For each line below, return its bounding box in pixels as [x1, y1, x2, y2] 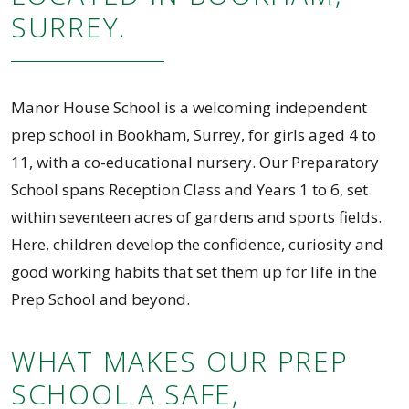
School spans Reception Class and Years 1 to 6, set [11, 179, 368, 200]
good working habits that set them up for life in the [11, 261, 377, 282]
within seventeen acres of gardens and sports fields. [11, 206, 382, 227]
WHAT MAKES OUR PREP [11, 342, 349, 380]
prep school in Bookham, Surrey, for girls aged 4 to [11, 124, 376, 145]
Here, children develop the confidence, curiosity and [11, 234, 383, 255]
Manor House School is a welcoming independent [11, 97, 367, 118]
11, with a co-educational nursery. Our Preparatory [11, 152, 379, 173]
